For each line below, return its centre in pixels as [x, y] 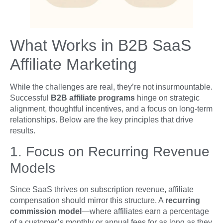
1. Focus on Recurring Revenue [110, 152]
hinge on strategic [167, 98]
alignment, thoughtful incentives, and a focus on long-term [111, 109]
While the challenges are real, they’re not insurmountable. [111, 87]
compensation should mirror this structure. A [88, 201]
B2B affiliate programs [93, 98]
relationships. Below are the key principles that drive [102, 119]
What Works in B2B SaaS [101, 45]
